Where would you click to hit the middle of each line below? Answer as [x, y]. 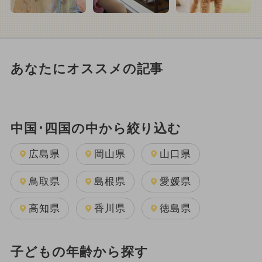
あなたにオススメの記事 [87, 69]
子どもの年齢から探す [79, 252]
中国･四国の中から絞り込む [96, 128]
